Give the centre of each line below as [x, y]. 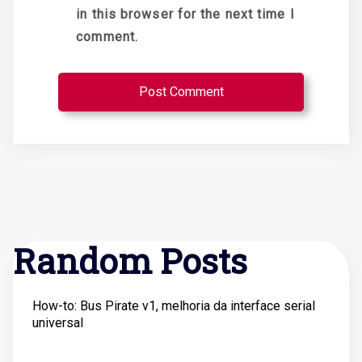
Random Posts [130, 261]
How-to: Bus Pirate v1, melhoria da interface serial [174, 306]
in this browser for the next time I [185, 14]
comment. [107, 37]
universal [58, 323]
